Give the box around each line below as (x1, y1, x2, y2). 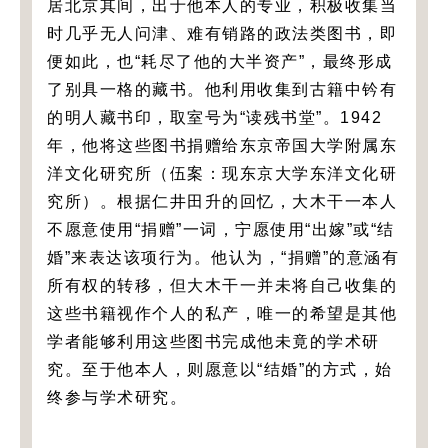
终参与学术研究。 (47, 388, 187, 406)
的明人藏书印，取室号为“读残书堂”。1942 (47, 108, 382, 126)
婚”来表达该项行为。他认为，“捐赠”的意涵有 (47, 248, 399, 266)
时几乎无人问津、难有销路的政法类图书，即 (47, 24, 397, 42)
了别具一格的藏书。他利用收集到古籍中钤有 (47, 80, 397, 98)
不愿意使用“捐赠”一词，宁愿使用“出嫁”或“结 (47, 220, 395, 238)
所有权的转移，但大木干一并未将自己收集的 (47, 276, 397, 294)
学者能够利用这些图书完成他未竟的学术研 (47, 332, 380, 350)
